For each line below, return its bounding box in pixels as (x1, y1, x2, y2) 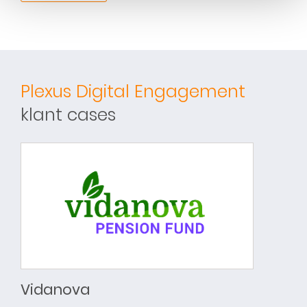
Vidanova (21, 279, 90, 299)
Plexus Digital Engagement (21, 79, 245, 103)
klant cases (21, 103, 116, 127)
